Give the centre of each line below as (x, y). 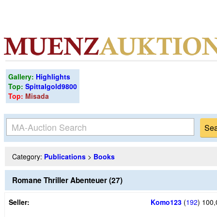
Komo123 (166, 202)
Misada (37, 96)
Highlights (53, 77)
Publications (65, 156)
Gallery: (22, 77)
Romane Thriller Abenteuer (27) (67, 180)
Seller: (19, 202)
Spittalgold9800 (51, 86)
